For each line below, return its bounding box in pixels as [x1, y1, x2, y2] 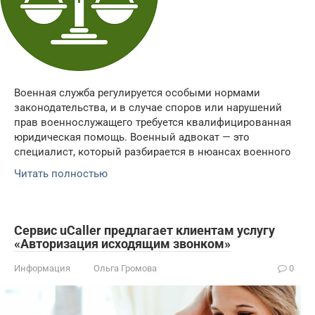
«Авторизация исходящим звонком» [14, 236, 231, 251]
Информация [14, 262, 70, 274]
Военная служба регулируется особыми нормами [14, 86, 260, 99]
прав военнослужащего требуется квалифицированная [14, 115, 291, 129]
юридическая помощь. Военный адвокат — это [14, 130, 250, 143]
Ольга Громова [94, 262, 157, 274]
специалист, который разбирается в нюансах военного [14, 145, 291, 158]
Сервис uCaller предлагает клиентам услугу [14, 222, 275, 238]
